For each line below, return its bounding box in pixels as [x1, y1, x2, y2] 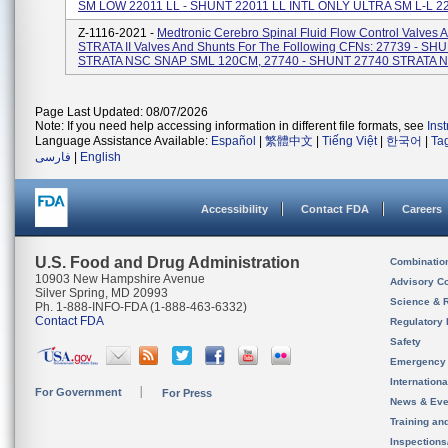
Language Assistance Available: [35, 134, 211, 148]
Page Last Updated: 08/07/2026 [35, 105, 208, 119]
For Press [162, 387, 212, 399]
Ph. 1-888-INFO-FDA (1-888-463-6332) [35, 300, 247, 314]
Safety [390, 336, 421, 347]
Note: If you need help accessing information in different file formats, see [35, 119, 427, 133]
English [80, 150, 121, 164]
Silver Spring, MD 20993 [35, 286, 168, 300]
